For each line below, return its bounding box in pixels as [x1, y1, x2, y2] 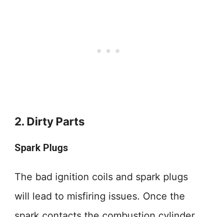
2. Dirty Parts [15, 115, 85, 128]
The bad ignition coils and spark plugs [15, 171, 188, 183]
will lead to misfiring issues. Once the [15, 190, 185, 202]
